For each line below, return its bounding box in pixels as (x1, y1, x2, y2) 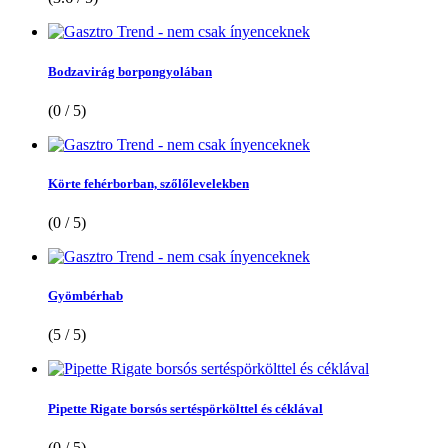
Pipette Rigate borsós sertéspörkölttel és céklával (48, 400, 323, 416)
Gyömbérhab (48, 288, 123, 304)
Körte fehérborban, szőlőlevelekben (48, 175, 249, 191)
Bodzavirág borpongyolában (48, 63, 212, 79)
